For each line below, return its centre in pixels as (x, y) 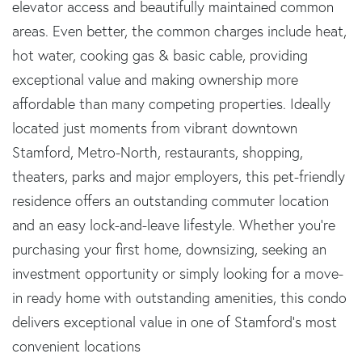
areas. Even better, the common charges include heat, (179, 31)
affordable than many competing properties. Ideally (171, 103)
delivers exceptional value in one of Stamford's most (175, 322)
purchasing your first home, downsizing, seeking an (169, 249)
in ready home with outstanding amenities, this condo (179, 297)
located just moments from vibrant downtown (155, 128)
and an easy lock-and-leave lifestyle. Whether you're (174, 225)
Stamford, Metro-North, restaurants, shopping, (158, 152)
